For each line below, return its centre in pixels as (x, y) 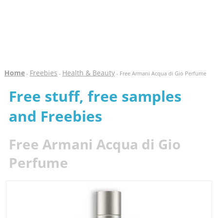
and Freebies (55, 116)
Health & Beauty (88, 73)
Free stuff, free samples (95, 96)
